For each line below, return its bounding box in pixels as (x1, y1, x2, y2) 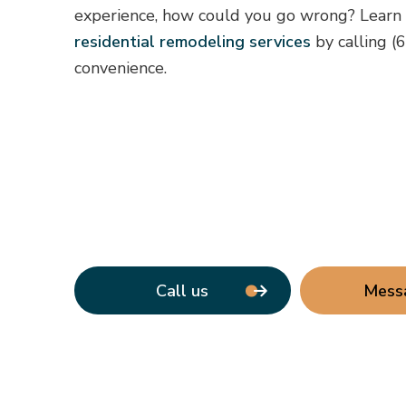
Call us (156, 279, 209, 302)
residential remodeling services (73, 30, 311, 53)
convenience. (73, 56, 167, 79)
